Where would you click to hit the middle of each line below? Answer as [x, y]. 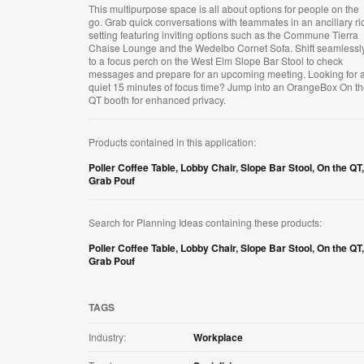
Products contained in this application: [172, 142]
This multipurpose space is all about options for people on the [224, 9]
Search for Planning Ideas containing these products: [205, 223]
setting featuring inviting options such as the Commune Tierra [223, 35]
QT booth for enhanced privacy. [157, 100]
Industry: [107, 337]
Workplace [218, 338]
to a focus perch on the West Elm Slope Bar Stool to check [216, 61]
